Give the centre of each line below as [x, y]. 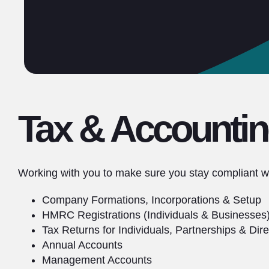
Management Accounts [97, 260]
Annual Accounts [82, 245]
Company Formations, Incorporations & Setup [152, 200]
